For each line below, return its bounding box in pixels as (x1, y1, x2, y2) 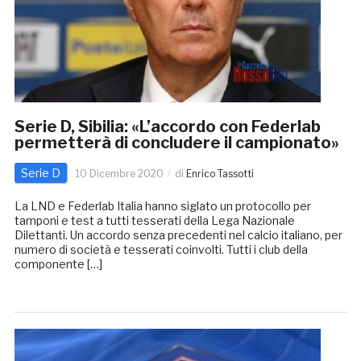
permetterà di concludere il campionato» (14, 133, 339, 153)
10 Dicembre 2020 (75, 168, 164, 180)
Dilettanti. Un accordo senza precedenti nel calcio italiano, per (14, 228, 342, 243)
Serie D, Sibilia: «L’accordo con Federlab (14, 117, 321, 137)
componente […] (14, 257, 102, 272)
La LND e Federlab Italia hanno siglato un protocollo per (14, 199, 311, 214)
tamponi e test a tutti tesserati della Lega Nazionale (14, 214, 295, 228)
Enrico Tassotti (185, 168, 254, 180)
